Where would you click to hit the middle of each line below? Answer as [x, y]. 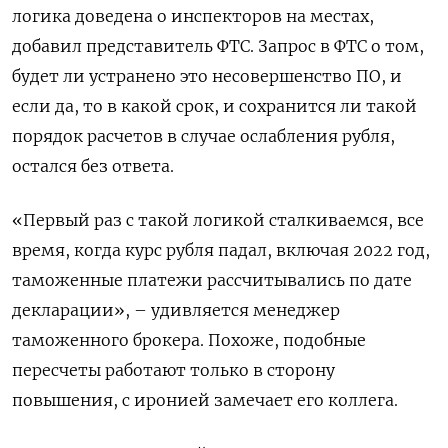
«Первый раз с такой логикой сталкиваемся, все [218, 220]
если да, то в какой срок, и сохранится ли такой [214, 106]
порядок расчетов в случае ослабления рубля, [203, 136]
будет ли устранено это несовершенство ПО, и [207, 76]
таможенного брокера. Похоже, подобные [189, 340]
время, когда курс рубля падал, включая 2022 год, [221, 250]
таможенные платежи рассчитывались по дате [212, 280]
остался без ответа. [93, 166]
